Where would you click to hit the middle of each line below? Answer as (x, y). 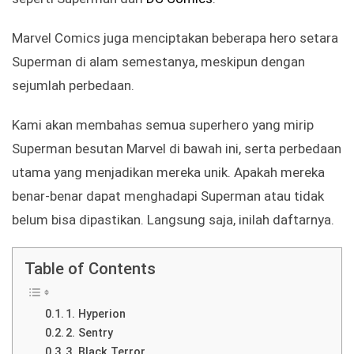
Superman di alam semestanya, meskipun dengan (158, 62)
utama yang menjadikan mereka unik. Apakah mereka (168, 173)
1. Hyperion (96, 314)
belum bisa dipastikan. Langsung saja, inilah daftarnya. (173, 220)
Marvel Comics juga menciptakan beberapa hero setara (175, 38)
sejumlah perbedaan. (73, 86)
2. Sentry (90, 333)
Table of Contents (90, 269)
